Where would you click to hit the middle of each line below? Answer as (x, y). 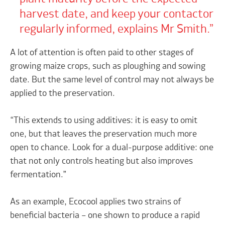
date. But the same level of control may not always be (112, 80)
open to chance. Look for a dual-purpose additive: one (112, 148)
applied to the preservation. (63, 94)
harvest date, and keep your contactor (116, 15)
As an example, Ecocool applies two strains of (96, 202)
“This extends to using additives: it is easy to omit (104, 121)
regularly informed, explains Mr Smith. (114, 30)
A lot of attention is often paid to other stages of (102, 53)
